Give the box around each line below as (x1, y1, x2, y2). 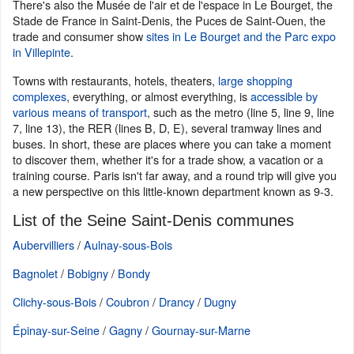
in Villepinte (13, 43, 70, 60)
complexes (13, 88, 66, 104)
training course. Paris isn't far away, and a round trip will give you (13, 167, 337, 183)
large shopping (218, 72, 292, 88)
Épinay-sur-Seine (13, 322, 100, 338)
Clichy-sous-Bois (13, 293, 96, 310)
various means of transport (13, 104, 147, 120)
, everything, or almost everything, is (66, 88, 250, 104)
